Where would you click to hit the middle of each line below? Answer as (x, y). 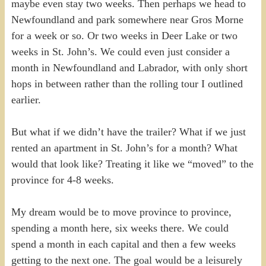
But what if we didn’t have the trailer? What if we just (128, 132)
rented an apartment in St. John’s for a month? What (124, 148)
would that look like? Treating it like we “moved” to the (132, 164)
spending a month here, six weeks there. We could (120, 228)
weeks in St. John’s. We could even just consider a (120, 51)
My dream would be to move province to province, (121, 212)
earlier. (26, 99)
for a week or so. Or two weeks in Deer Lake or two (124, 35)
